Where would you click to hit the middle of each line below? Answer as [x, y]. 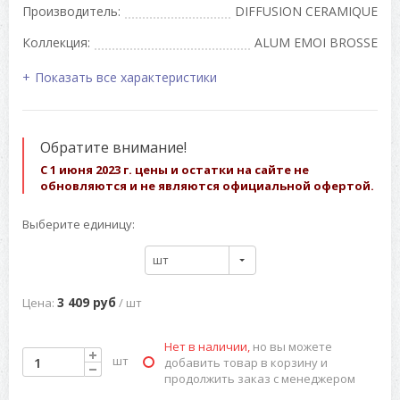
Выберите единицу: [79, 225]
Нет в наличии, [207, 347]
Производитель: [71, 12]
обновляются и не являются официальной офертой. [207, 186]
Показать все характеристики [126, 78]
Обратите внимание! [113, 148]
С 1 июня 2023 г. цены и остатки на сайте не [175, 170]
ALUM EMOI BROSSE [316, 43]
